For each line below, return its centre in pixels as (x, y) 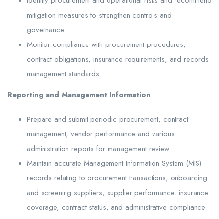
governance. (46, 30)
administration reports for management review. (99, 148)
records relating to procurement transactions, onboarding (117, 178)
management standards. (64, 74)
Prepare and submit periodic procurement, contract (108, 119)
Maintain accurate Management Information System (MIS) (114, 163)
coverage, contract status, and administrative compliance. (117, 207)
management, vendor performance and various (101, 134)
